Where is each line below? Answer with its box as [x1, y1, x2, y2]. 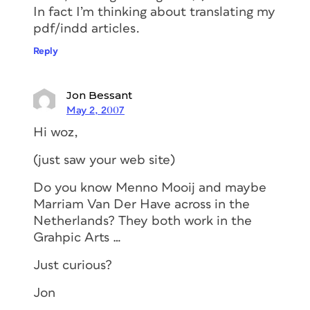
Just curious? [33, 258, 112, 272]
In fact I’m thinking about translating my [33, 5, 275, 19]
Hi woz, [33, 125, 78, 139]
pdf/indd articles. [33, 21, 140, 35]
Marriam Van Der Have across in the [33, 197, 250, 211]
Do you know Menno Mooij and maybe [33, 181, 266, 194]
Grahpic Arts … [33, 230, 121, 244]
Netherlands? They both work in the [33, 214, 252, 228]
